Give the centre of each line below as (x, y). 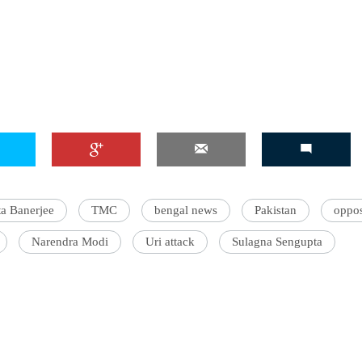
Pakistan (276, 210)
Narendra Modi (70, 242)
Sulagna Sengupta (277, 242)
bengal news (186, 210)
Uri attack (170, 242)
